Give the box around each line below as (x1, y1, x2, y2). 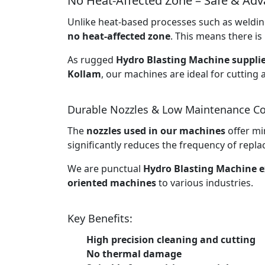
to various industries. (156, 176, 253, 189)
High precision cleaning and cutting (86, 232, 256, 246)
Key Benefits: (67, 211, 132, 225)
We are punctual (67, 161, 143, 175)
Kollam (67, 67, 101, 80)
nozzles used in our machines (86, 124, 225, 137)
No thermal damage (86, 247, 182, 260)
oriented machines (67, 176, 156, 189)
